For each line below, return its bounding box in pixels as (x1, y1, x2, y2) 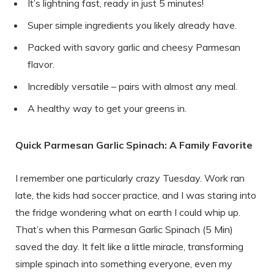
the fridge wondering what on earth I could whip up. (15, 206, 240, 218)
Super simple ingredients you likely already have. (28, 18, 237, 31)
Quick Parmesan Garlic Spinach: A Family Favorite (15, 138, 253, 151)
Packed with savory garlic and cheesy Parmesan (28, 40, 240, 53)
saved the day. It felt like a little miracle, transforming (15, 240, 243, 253)
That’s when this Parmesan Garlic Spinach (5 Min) (15, 223, 233, 235)
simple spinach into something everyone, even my (15, 257, 232, 270)
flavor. (28, 57, 54, 70)
